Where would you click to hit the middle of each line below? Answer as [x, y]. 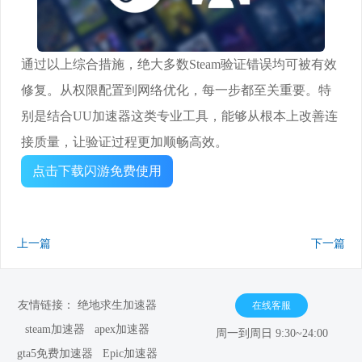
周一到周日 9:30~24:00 [271, 334]
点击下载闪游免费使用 [97, 171]
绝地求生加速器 [117, 305]
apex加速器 [122, 330]
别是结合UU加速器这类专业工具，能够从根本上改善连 [179, 116]
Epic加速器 [130, 354]
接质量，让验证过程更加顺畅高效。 [124, 142]
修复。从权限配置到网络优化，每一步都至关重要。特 [176, 90]
